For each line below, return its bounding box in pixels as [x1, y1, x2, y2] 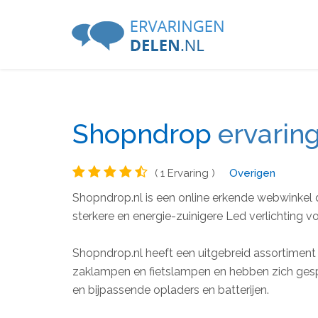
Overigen [229, 167, 275, 180]
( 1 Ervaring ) [155, 167, 215, 180]
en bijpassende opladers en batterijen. [72, 283, 269, 297]
